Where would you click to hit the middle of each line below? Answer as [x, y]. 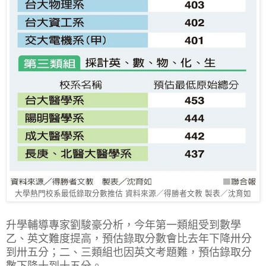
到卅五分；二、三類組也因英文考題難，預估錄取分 [129, 252]
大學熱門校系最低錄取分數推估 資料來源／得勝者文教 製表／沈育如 [133, 193]
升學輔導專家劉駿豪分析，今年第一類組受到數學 [123, 225]
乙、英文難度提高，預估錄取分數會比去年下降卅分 [129, 238]
